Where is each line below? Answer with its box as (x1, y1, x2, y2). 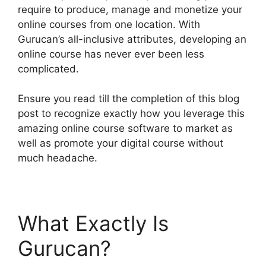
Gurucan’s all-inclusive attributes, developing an (18, 33, 246, 45)
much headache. (18, 152, 97, 164)
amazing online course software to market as (18, 122, 233, 134)
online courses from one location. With (18, 18, 200, 30)
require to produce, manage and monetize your (18, 3, 242, 15)
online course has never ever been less (18, 47, 204, 60)
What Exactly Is (18, 211, 169, 236)
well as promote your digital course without (18, 137, 223, 149)
